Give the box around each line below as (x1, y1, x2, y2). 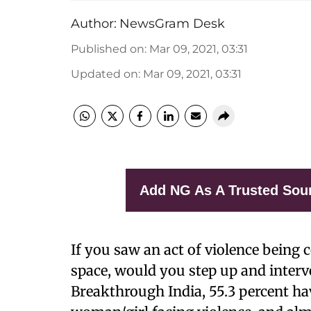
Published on (71, 42, 144, 56)
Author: (71, 16, 117, 31)
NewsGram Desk (119, 16, 225, 31)
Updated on (71, 67, 138, 81)
